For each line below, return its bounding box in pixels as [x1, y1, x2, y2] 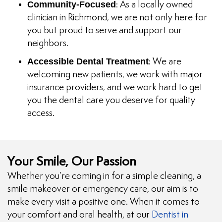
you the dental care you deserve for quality [27, 96, 195, 106]
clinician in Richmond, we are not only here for [27, 13, 207, 23]
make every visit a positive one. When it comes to [7, 197, 200, 207]
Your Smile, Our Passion [7, 156, 136, 169]
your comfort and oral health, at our [7, 210, 152, 220]
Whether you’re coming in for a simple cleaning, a [7, 171, 201, 181]
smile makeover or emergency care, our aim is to [7, 184, 198, 194]
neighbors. [27, 39, 68, 49]
